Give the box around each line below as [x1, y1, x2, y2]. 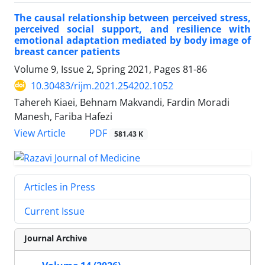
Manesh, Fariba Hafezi [14, 109, 112, 123]
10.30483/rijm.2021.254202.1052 [31, 79, 173, 92]
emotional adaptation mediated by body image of [14, 33, 251, 47]
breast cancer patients [14, 44, 120, 58]
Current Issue [24, 204, 85, 218]
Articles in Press [24, 180, 95, 193]
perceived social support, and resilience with [14, 22, 251, 35]
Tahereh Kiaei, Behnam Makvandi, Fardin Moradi [14, 95, 230, 109]
